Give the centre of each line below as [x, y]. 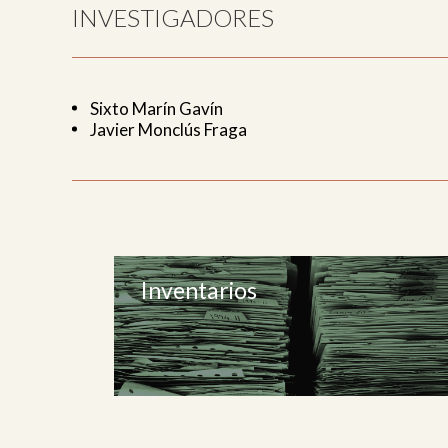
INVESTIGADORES [173, 17]
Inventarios [199, 289]
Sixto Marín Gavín [156, 108]
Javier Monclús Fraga [168, 129]
